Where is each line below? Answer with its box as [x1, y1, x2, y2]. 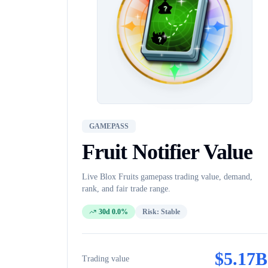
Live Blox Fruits [82, 172, 141, 181]
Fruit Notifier [82, 140, 199, 164]
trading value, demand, [172, 172, 252, 181]
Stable [161, 208, 180, 216]
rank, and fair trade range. [82, 184, 170, 193]
